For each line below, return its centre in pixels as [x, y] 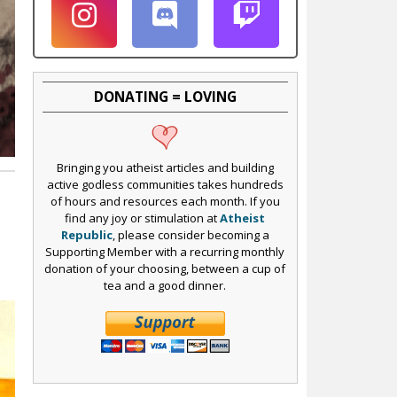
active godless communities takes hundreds [165, 185]
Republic [86, 235]
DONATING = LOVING [165, 96]
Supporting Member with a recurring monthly [165, 252]
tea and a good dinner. [165, 286]
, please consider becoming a [191, 235]
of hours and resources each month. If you [165, 202]
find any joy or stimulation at [143, 218]
